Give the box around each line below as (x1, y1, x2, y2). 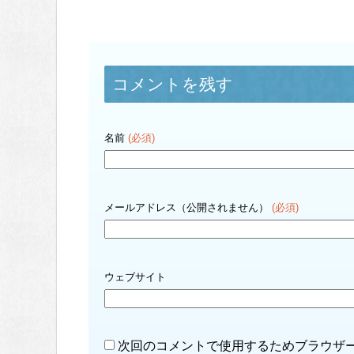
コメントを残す (112, 75, 233, 94)
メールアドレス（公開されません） (104, 201, 272, 214)
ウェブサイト (104, 271, 166, 284)
